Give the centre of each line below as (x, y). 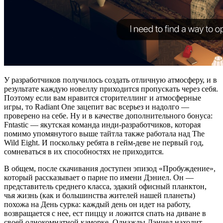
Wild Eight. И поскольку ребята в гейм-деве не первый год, (104, 143)
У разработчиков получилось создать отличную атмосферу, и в (111, 80)
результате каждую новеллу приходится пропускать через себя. (111, 89)
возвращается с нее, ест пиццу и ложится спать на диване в (105, 214)
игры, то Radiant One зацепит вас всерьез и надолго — (97, 107)
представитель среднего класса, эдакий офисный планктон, (105, 187)
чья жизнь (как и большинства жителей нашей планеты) (100, 196)
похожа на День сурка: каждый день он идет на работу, (97, 205)
